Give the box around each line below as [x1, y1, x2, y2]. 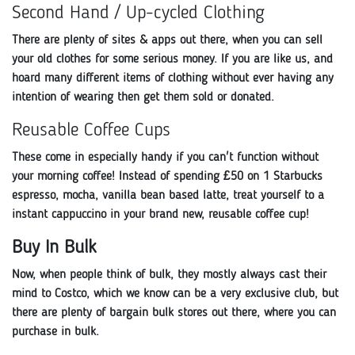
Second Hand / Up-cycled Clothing [12, 3, 265, 23]
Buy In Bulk [12, 238, 97, 258]
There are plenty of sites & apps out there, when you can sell [12, 33, 323, 47]
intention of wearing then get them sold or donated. [12, 90, 278, 104]
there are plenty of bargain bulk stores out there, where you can [12, 306, 336, 319]
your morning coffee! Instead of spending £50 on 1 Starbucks [12, 170, 323, 183]
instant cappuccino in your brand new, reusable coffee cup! [12, 208, 309, 221]
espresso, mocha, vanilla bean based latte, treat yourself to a [12, 189, 324, 202]
